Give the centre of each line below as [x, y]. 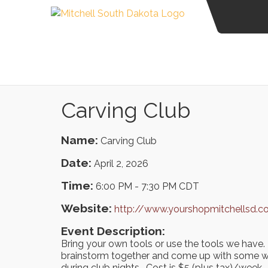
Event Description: [113, 231]
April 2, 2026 [121, 164]
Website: [86, 208]
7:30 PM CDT [170, 186]
